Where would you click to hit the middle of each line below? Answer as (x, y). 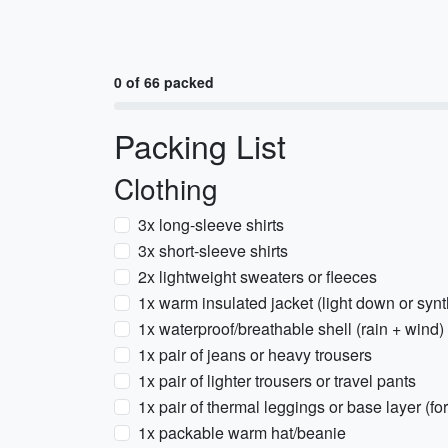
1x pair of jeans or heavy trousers (255, 354)
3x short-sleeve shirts (213, 250)
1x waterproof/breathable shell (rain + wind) (291, 328)
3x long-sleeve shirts (211, 224)
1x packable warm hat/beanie (242, 432)
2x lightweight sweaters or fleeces (257, 276)
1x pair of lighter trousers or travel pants (277, 380)
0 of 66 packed (164, 82)
